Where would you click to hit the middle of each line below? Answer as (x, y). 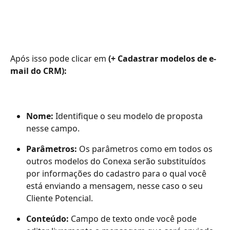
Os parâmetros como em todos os (146, 149)
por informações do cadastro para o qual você (117, 174)
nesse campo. (53, 129)
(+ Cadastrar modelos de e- (161, 59)
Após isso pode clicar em (58, 59)
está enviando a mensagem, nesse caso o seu (116, 186)
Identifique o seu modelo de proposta (129, 116)
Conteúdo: (47, 219)
